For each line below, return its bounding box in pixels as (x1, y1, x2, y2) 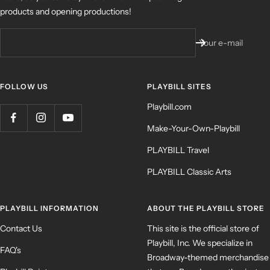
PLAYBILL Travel (147, 144, 209, 155)
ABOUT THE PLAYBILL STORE (147, 203, 265, 213)
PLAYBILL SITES (147, 81, 212, 91)
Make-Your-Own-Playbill (147, 122, 240, 134)
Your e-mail (199, 37, 243, 48)
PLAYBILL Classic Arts (147, 166, 231, 177)
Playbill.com (147, 101, 192, 112)
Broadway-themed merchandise (147, 251, 269, 263)
